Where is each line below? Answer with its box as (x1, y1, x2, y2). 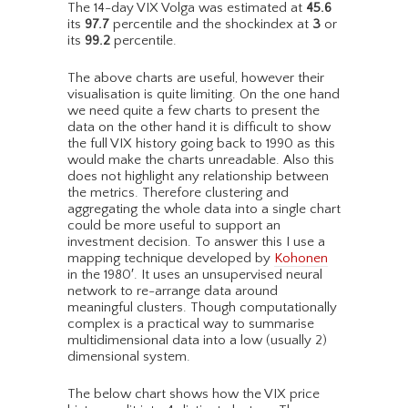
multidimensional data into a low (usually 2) (67, 332, 327, 349)
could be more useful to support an (67, 218, 280, 234)
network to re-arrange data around (67, 283, 278, 300)
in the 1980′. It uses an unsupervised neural (67, 267, 322, 283)
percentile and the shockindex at (109, 16, 312, 33)
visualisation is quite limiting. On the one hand (67, 87, 340, 103)
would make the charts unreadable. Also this (67, 152, 334, 168)
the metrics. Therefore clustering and (67, 185, 289, 201)
